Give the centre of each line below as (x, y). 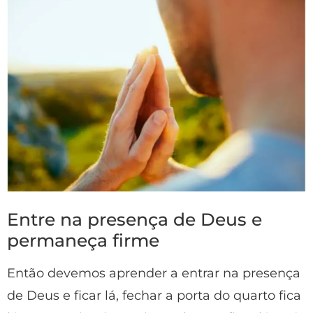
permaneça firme (83, 240)
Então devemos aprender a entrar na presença (154, 273)
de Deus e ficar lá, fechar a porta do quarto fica (154, 295)
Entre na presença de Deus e (134, 219)
